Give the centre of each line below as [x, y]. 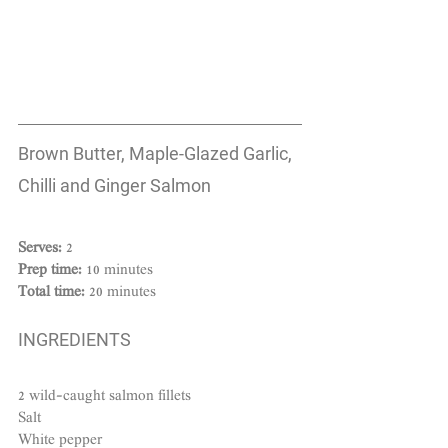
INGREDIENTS [74, 339]
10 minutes [119, 270]
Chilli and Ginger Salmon [114, 185]
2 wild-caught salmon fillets [104, 396]
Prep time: [52, 270]
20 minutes [120, 292]
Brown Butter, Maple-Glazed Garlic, [157, 153]
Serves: [42, 248]
